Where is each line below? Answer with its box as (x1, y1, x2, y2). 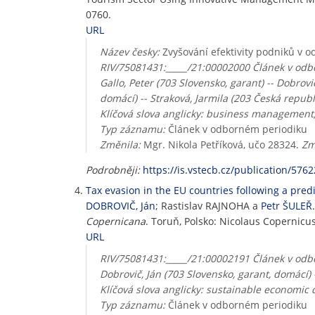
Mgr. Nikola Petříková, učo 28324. (140, 138, 302, 151)
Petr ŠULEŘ (261, 199, 312, 212)
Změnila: (99, 138, 141, 151)
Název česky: (99, 45, 160, 58)
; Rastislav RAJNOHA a (155, 199, 261, 212)
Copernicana (86, 214, 146, 228)
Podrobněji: (86, 163, 140, 176)
